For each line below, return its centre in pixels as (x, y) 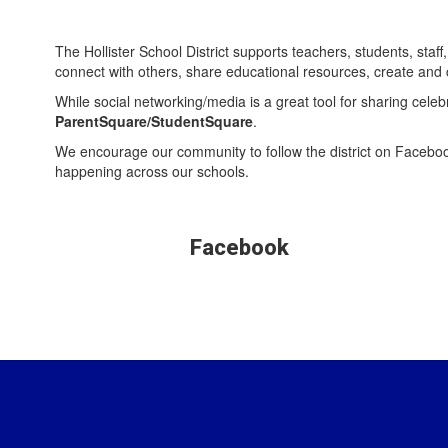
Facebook (239, 247)
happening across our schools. (152, 171)
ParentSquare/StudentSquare (154, 121)
